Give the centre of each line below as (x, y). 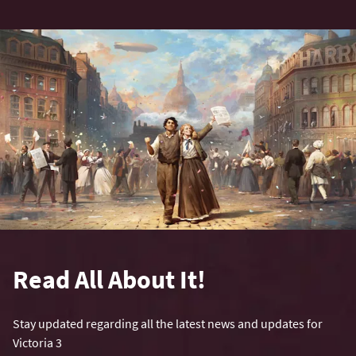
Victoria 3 (37, 342)
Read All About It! (109, 279)
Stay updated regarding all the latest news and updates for (168, 323)
